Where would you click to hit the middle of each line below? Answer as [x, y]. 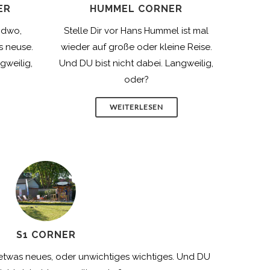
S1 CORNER [46, 235]
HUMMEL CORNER [136, 9]
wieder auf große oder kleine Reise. [136, 47]
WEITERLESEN [136, 107]
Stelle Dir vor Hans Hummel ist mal [136, 31]
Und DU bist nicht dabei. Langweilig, [136, 63]
